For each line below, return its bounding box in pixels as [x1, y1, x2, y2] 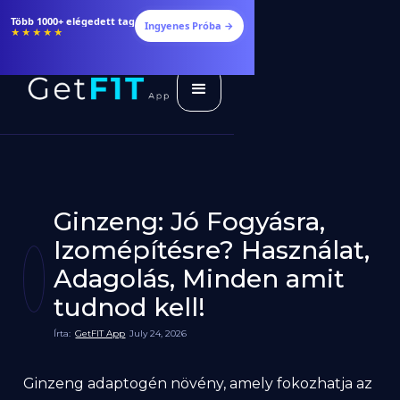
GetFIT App [75, 328, 126, 339]
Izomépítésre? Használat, [54, 235, 371, 265]
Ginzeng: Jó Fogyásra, [54, 206, 326, 237]
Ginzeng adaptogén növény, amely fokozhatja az [23, 375, 373, 392]
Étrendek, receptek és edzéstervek [11, 13, 184, 28]
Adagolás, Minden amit [54, 263, 346, 294]
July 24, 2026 [129, 328, 187, 339]
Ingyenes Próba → [194, 19, 283, 32]
